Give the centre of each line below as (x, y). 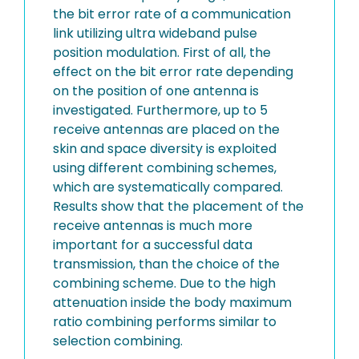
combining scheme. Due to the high (164, 283)
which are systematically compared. (168, 187)
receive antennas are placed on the (166, 129)
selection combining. (118, 341)
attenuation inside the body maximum (172, 303)
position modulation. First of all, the (162, 52)
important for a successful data (153, 245)
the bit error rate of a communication (172, 14)
